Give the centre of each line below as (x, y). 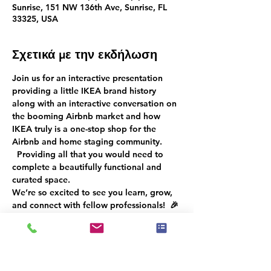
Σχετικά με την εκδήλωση (85, 54)
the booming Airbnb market (69, 116)
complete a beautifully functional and (88, 167)
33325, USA (35, 19)
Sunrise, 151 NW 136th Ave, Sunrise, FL (90, 7)
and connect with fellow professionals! (91, 205)
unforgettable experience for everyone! (90, 230)
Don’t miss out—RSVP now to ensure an (92, 218)
